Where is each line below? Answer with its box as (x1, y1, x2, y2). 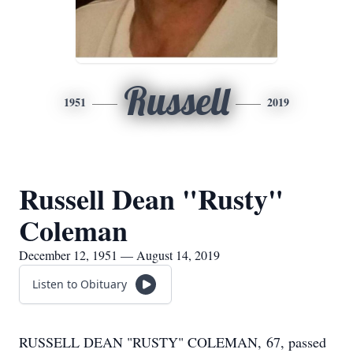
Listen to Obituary (32, 277, 127, 292)
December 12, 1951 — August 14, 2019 (19, 247, 220, 263)
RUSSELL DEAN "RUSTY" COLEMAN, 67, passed (19, 333, 326, 351)
